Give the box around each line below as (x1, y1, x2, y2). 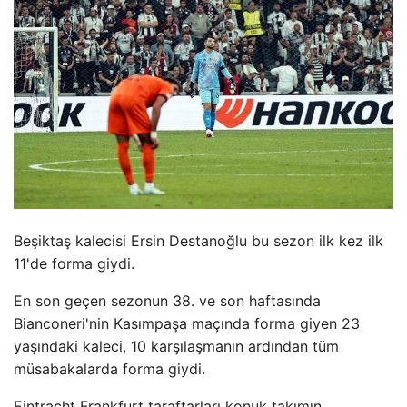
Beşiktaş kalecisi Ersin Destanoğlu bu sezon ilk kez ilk (14, 231, 383, 250)
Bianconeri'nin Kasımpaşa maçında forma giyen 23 (14, 313, 360, 333)
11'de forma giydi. (14, 253, 134, 273)
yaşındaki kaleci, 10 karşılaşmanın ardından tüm (14, 336, 339, 355)
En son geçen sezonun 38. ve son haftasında (14, 291, 321, 310)
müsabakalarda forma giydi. (14, 359, 205, 378)
